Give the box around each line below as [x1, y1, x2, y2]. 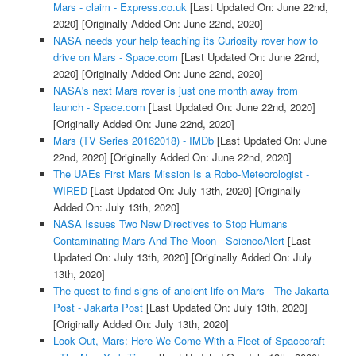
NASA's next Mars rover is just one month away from [52, 82, 298, 98]
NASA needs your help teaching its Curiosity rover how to [52, 32, 318, 48]
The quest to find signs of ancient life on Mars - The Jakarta [52, 282, 329, 298]
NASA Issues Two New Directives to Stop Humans [52, 215, 288, 231]
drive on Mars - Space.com [52, 48, 178, 64]
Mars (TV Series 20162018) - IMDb [52, 132, 214, 148]
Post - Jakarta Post [52, 299, 143, 315]
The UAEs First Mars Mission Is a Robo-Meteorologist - [52, 165, 309, 181]
